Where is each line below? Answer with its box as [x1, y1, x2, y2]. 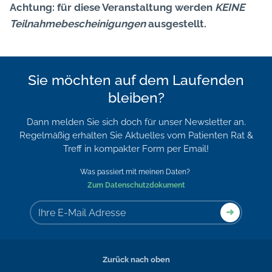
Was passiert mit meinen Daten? [80, 168, 192, 177]
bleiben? [107, 89, 165, 106]
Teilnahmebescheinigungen [10, 18, 146, 30]
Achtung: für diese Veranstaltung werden [10, 1, 215, 14]
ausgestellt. [146, 18, 206, 30]
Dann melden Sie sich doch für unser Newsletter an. [26, 117, 246, 128]
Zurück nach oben [102, 255, 170, 265]
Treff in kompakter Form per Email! [63, 143, 209, 155]
